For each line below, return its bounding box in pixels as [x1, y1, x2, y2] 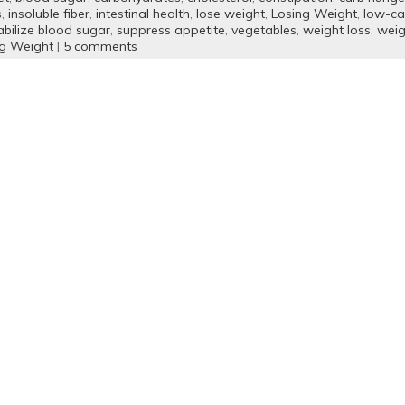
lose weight [195, 5, 265, 22]
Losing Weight [270, 5, 357, 22]
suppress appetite [116, 22, 225, 38]
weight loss [302, 22, 371, 38]
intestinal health [95, 5, 190, 22]
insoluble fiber [7, 5, 89, 22]
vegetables [231, 22, 297, 38]
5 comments [62, 38, 137, 54]
